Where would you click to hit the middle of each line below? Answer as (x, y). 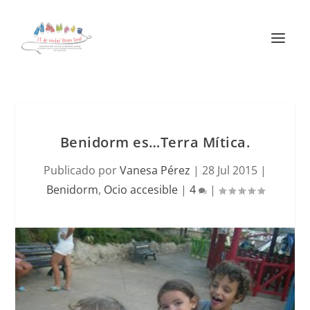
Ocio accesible (140, 190)
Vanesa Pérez (155, 170)
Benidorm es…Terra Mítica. (155, 142)
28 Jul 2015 (230, 170)
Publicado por (82, 170)
